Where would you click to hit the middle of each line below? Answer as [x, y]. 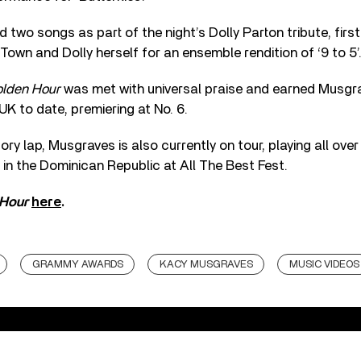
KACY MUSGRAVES [206, 264]
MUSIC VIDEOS [324, 264]
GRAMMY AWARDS [78, 264]
